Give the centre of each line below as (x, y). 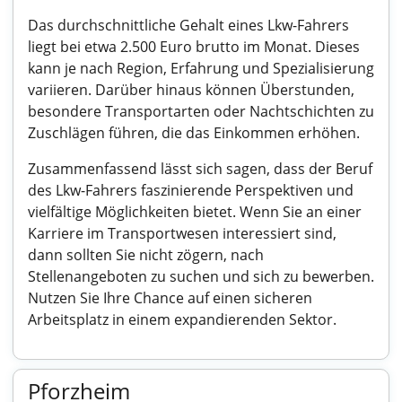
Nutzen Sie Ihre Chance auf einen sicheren (170, 298)
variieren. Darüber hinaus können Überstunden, (191, 90)
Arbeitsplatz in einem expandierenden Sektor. (182, 319)
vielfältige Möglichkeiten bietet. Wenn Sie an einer (195, 212)
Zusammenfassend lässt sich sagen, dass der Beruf (200, 169)
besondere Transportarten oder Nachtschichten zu (201, 111)
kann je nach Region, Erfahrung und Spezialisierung (201, 68)
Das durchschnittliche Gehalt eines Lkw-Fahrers (188, 25)
